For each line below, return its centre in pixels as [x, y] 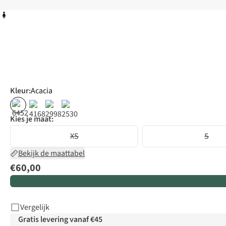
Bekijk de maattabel [51, 154]
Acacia [42, 91]
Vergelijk [35, 208]
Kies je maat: [32, 119]
